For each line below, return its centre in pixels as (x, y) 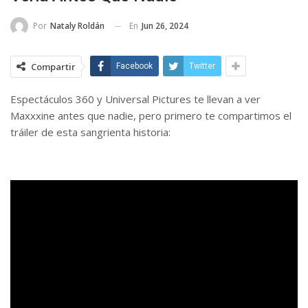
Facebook (134, 66)
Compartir (53, 67)
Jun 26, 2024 (165, 25)
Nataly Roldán (77, 26)
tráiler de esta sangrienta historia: (90, 132)
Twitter (202, 66)
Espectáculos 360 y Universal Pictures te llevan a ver (135, 99)
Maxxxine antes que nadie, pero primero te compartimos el (151, 116)
